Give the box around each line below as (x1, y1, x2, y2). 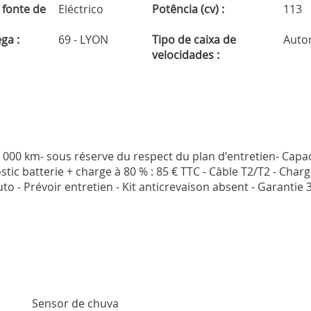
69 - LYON (56, 32, 109, 48)
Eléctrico (56, 1, 104, 17)
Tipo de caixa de (151, 32, 236, 48)
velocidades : (151, 47, 219, 63)
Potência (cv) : (151, 1, 224, 17)
